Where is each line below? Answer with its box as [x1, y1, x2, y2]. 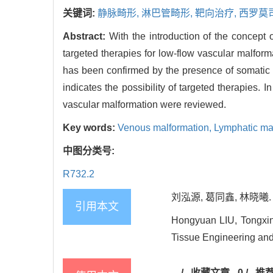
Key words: [63, 122, 118, 133]
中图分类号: [63, 146, 117, 157]
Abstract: [63, 31, 109, 42]
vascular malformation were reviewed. [63, 99, 226, 110]
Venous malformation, [118, 122, 214, 133]
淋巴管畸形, [141, 8, 195, 19]
